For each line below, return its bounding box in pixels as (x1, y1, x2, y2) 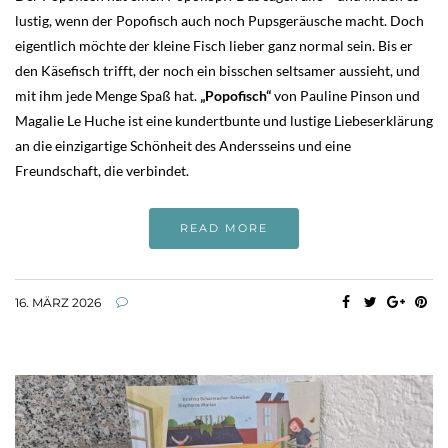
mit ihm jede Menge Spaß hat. (15, 87, 200, 104)
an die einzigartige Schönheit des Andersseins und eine (15, 137, 351, 154)
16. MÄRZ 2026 (15, 295, 101, 310)
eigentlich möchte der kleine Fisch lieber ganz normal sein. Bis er (15, 37, 413, 54)
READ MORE (180, 221, 268, 235)
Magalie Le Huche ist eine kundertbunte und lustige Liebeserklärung (15, 112, 433, 129)
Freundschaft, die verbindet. (15, 162, 189, 179)
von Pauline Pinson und (274, 87, 420, 104)
